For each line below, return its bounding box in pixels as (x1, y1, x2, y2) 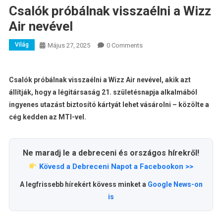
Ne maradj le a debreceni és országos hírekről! (23, 148, 199, 158)
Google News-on (147, 180, 203, 188)
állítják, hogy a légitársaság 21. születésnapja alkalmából (8, 88, 197, 96)
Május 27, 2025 (47, 41, 90, 49)
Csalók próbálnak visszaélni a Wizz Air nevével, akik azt (8, 75, 191, 84)
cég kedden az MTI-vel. (8, 112, 86, 121)
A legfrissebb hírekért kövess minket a (19, 180, 148, 188)
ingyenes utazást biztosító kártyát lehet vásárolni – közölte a (8, 100, 209, 109)
